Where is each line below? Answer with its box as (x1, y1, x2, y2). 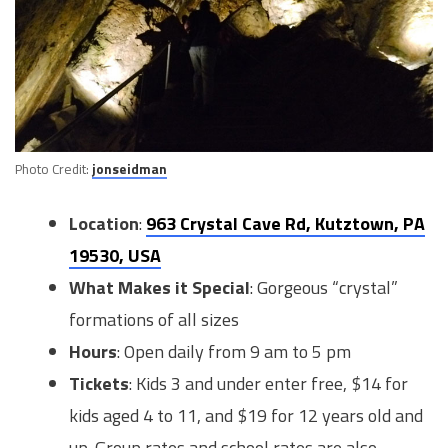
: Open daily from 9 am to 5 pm (117, 338, 351, 366)
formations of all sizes (69, 306, 239, 334)
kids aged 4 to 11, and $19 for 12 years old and (69, 402, 423, 430)
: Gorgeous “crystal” (250, 274, 398, 302)
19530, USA (69, 242, 161, 270)
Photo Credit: (15, 159, 92, 180)
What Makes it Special (69, 274, 250, 302)
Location (69, 210, 139, 238)
